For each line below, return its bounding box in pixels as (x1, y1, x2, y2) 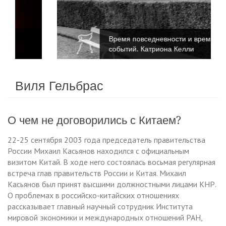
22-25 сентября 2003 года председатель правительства (8, 135, 205, 145)
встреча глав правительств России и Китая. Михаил (8, 168, 186, 179)
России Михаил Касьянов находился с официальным (8, 146, 189, 156)
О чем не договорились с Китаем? (8, 114, 181, 127)
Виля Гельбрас (15, 79, 103, 94)
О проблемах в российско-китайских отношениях (8, 190, 179, 201)
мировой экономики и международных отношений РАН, (8, 212, 202, 223)
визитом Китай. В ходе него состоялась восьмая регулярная (8, 157, 215, 167)
